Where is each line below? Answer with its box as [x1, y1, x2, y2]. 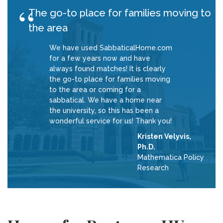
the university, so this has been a [49, 107, 159, 114]
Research [137, 164, 169, 172]
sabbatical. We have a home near [49, 96, 162, 104]
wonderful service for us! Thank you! [49, 117, 172, 125]
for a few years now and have [49, 54, 150, 62]
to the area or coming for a [49, 86, 141, 94]
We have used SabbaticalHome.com [49, 44, 172, 52]
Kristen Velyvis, [137, 132, 192, 140]
